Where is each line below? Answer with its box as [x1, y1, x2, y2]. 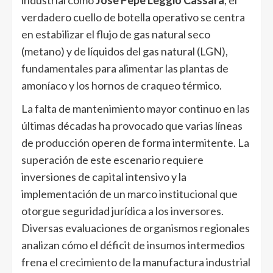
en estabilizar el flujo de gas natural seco [21, 27, 210, 41]
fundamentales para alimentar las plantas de [21, 61, 229, 75]
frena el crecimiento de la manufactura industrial [21, 255, 250, 269]
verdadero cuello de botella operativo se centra [21, 10, 245, 24]
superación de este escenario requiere [21, 152, 204, 166]
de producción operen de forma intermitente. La [21, 135, 249, 149]
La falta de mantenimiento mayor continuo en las [21, 101, 250, 115]
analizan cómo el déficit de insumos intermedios [21, 238, 245, 252]
